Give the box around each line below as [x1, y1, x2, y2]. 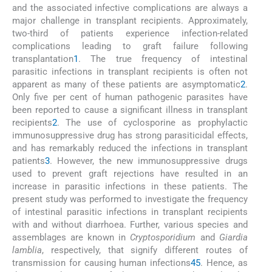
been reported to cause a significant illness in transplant [12, 104, 248, 116]
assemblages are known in [12, 232, 131, 243]
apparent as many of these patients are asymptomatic [12, 79, 240, 90]
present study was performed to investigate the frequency [12, 194, 248, 205]
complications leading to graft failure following [12, 41, 248, 52]
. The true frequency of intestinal [78, 53, 248, 65]
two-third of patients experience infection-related [12, 28, 248, 39]
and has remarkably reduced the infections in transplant [12, 143, 248, 154]
